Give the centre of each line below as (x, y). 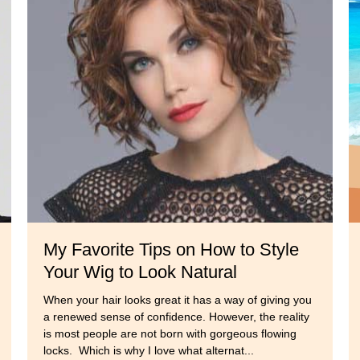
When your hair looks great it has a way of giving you (178, 300)
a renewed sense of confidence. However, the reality (176, 317)
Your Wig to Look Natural (140, 272)
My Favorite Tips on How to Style (171, 250)
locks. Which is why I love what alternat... (149, 351)
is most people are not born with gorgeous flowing (170, 334)
